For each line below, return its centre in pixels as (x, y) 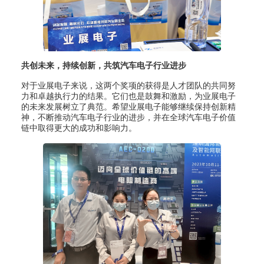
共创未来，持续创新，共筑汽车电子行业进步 (103, 66)
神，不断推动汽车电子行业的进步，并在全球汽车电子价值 (128, 118)
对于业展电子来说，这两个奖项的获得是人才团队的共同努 (128, 86)
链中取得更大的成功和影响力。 (79, 128)
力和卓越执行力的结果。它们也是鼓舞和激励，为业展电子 (128, 96)
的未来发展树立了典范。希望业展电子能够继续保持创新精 (128, 107)
